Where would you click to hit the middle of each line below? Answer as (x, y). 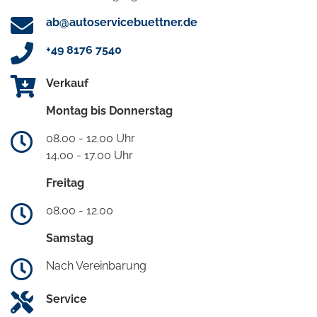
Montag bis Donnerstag (109, 111)
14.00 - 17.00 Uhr (90, 156)
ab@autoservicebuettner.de (122, 23)
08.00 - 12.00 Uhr (91, 139)
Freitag (65, 183)
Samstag (70, 238)
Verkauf (67, 83)
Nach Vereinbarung (96, 266)
